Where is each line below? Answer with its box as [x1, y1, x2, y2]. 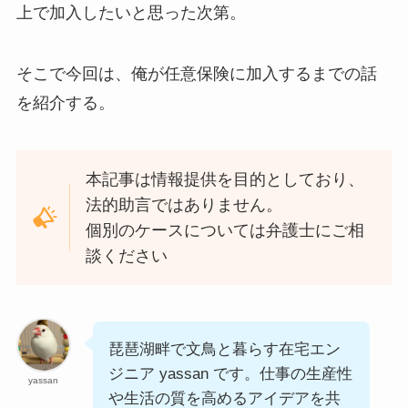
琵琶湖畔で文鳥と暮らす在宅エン [107, 340, 341, 358]
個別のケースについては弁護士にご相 [86, 221, 365, 240]
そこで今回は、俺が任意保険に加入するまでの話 [15, 65, 377, 84]
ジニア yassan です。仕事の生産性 [107, 364, 352, 382]
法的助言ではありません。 [86, 196, 283, 215]
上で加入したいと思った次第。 [15, 3, 246, 22]
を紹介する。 [15, 94, 115, 113]
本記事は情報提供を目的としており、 [86, 170, 365, 189]
